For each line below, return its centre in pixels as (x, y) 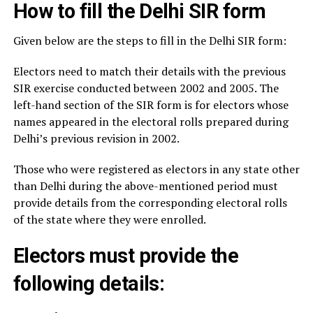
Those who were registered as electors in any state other (156, 169)
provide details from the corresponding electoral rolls (150, 203)
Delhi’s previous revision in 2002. (96, 139)
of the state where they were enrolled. (109, 220)
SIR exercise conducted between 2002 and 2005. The (146, 88)
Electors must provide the (126, 256)
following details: (89, 284)
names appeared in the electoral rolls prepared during (151, 122)
